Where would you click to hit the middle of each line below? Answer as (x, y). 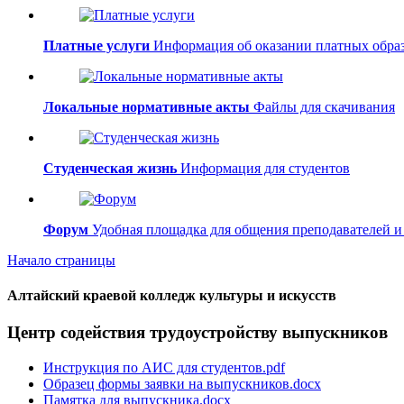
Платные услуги (96, 45)
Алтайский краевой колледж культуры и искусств (172, 296)
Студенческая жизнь (110, 168)
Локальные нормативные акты (147, 106)
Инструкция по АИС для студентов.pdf (164, 368)
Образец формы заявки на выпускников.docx (182, 384)
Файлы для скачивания (322, 106)
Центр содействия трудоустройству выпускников (197, 333)
